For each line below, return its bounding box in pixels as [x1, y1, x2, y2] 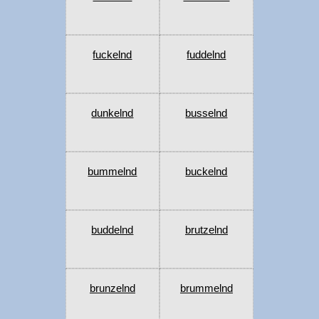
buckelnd [185, 165, 228, 178]
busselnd [185, 107, 228, 120]
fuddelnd [187, 48, 226, 61]
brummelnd [179, 282, 233, 295]
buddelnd [91, 224, 134, 236]
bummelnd [88, 165, 137, 178]
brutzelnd [184, 224, 228, 236]
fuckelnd [93, 48, 132, 61]
